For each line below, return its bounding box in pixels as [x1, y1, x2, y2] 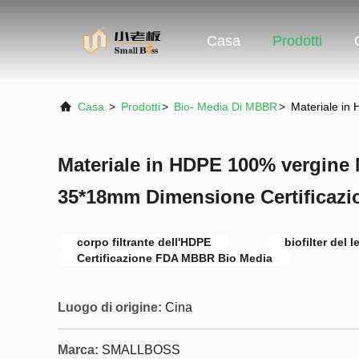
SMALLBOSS [102, 343, 180, 357]
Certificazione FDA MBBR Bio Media [77, 252, 272, 264]
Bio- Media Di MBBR [174, 100, 277, 113]
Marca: [58, 343, 99, 357]
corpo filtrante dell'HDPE [77, 236, 211, 248]
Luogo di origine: [58, 301, 162, 314]
